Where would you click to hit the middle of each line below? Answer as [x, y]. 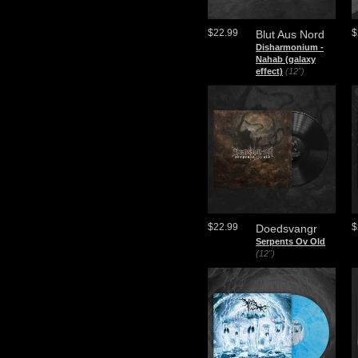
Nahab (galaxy [286, 59]
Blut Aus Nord [290, 34]
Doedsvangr [286, 229]
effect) [269, 71]
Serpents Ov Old [290, 241]
